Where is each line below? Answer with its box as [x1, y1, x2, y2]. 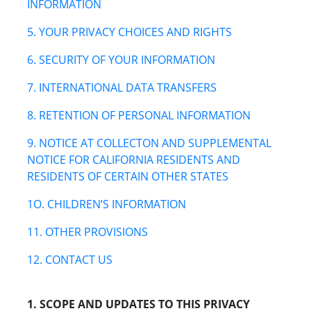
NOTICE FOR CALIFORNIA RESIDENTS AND [27, 152, 240, 168]
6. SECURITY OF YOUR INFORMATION [27, 52, 215, 68]
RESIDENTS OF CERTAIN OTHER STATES [27, 169, 228, 185]
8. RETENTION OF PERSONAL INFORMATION [27, 108, 251, 124]
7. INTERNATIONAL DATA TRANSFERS [27, 80, 217, 96]
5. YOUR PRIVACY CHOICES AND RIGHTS [27, 24, 232, 40]
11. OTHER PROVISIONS [27, 224, 148, 240]
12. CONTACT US [27, 252, 112, 268]
